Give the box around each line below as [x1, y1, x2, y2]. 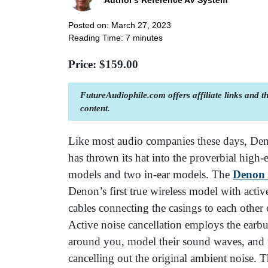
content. [80, 103, 110, 114]
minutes [133, 33, 163, 43]
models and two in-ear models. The [68, 168, 233, 181]
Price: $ [68, 58, 105, 71]
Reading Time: [68, 33, 126, 43]
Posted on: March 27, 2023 [68, 20, 171, 31]
